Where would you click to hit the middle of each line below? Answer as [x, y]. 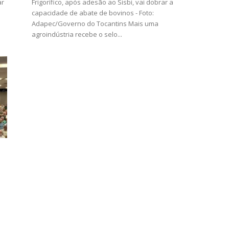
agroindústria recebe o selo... [77, 34]
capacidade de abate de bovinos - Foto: [93, 13]
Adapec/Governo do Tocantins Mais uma [95, 24]
